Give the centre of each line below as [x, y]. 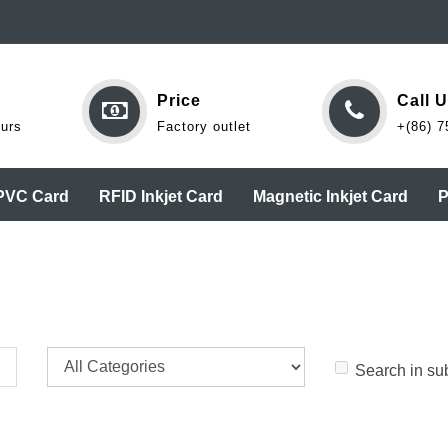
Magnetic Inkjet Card [330, 196]
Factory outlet [204, 126]
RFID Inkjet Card [161, 196]
